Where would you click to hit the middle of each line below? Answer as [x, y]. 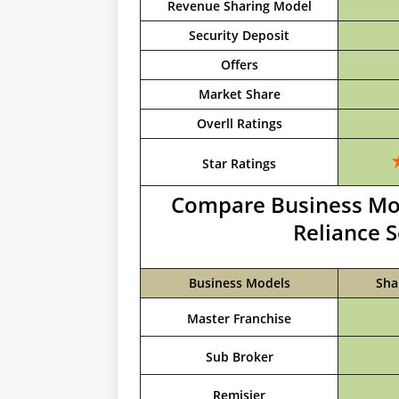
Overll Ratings [239, 123]
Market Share [239, 94]
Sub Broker [239, 357]
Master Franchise [239, 318]
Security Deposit [239, 35]
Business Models [239, 283]
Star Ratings [239, 163]
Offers [239, 65]
